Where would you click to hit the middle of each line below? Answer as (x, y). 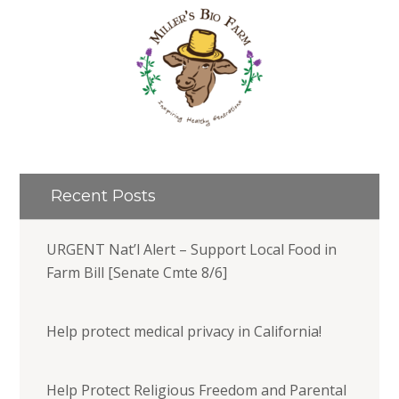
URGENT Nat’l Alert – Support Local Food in (192, 249)
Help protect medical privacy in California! (184, 331)
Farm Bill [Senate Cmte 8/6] (139, 272)
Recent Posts (104, 195)
